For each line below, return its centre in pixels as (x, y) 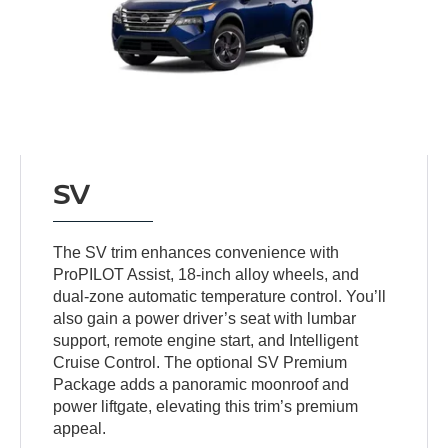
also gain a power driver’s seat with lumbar (205, 319)
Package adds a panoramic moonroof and (201, 385)
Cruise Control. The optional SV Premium (200, 363)
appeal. (80, 429)
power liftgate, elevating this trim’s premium (206, 407)
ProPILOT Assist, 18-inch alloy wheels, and (206, 275)
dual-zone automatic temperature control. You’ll (220, 297)
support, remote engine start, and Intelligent (206, 341)
